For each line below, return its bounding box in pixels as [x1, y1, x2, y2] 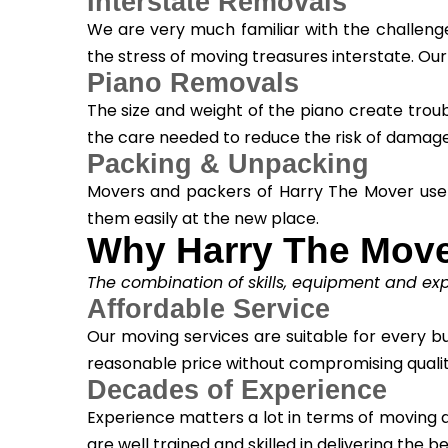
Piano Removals [86, 68, 299, 99]
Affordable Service [86, 294, 330, 325]
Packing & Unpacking [86, 149, 369, 180]
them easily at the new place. [86, 207, 319, 231]
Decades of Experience [86, 375, 387, 406]
